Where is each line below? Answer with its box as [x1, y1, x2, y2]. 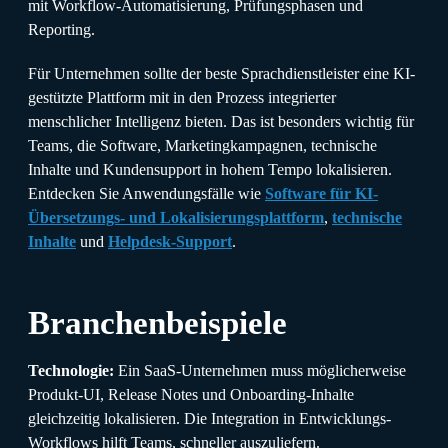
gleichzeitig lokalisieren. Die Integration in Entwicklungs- [28, 409, 391, 427]
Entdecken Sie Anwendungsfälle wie [28, 184, 265, 202]
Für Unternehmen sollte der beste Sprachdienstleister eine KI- [28, 64, 415, 82]
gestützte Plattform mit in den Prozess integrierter [28, 88, 336, 106]
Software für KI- [265, 184, 378, 202]
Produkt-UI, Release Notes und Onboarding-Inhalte [28, 385, 354, 403]
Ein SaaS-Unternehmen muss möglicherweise [114, 361, 406, 379]
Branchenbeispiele [28, 303, 287, 341]
